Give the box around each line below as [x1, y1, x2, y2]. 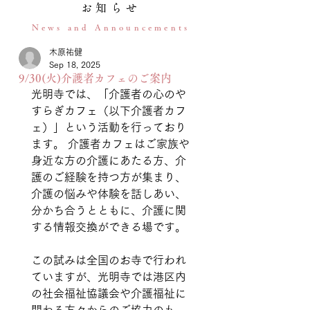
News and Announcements [31, 23, 190, 31]
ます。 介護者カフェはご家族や [31, 138, 190, 149]
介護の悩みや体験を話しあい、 [31, 188, 186, 199]
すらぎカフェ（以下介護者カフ [31, 105, 186, 116]
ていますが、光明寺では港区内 [31, 271, 186, 282]
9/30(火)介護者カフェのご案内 [19, 73, 172, 84]
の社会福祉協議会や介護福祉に [31, 288, 186, 299]
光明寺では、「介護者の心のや [31, 89, 186, 100]
